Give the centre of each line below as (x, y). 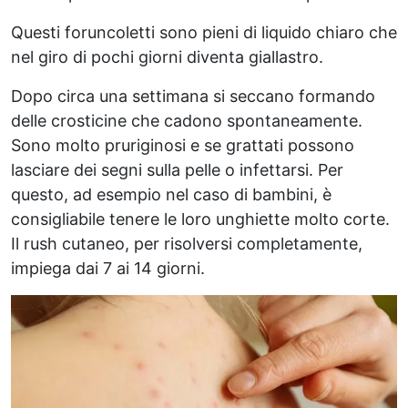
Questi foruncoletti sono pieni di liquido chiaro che (204, 32)
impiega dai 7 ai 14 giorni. (108, 268)
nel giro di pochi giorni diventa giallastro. (167, 56)
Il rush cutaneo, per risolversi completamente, (187, 243)
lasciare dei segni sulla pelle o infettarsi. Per (177, 169)
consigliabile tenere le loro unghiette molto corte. (200, 219)
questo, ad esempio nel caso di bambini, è (171, 194)
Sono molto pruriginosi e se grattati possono (183, 145)
